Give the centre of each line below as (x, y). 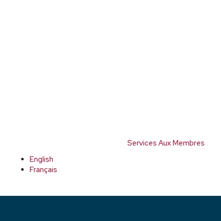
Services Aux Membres (166, 143)
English (41, 159)
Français (43, 170)
